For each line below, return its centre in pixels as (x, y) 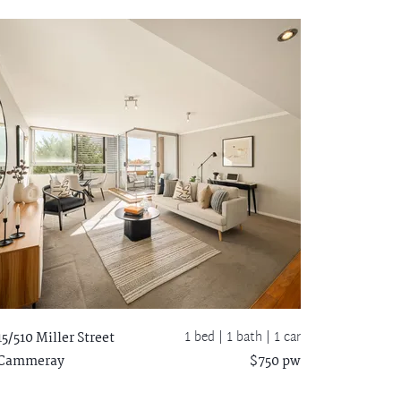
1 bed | (205, 337)
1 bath (246, 337)
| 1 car (283, 337)
